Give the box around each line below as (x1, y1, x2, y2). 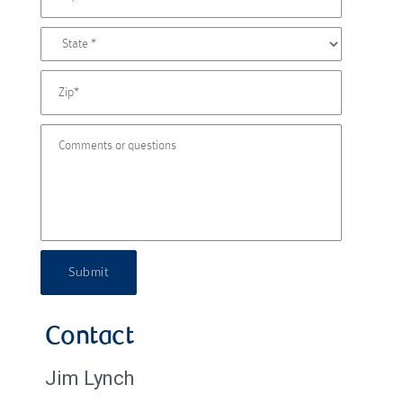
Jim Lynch (45, 365, 134, 390)
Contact (45, 325, 134, 351)
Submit (68, 265, 109, 279)
